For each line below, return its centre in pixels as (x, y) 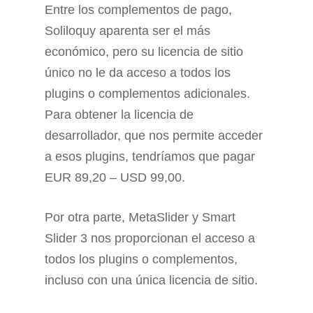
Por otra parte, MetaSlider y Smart (140, 218)
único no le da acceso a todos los (138, 73)
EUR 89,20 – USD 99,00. (115, 178)
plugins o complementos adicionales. (147, 94)
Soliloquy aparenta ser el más (128, 31)
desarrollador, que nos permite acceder (154, 136)
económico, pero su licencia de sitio (144, 52)
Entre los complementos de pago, (138, 10)
